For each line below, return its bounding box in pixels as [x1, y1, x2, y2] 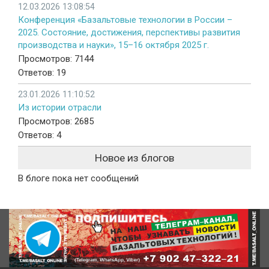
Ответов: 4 [18, 130, 61, 141]
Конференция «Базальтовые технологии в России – [18, 14, 232, 26]
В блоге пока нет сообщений [18, 173, 139, 184]
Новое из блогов [95, 152, 174, 165]
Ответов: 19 [18, 67, 66, 79]
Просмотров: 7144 [18, 53, 94, 65]
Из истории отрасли [18, 102, 101, 113]
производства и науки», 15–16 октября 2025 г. [18, 40, 209, 51]
